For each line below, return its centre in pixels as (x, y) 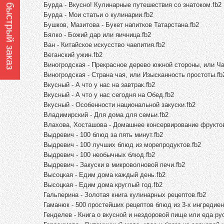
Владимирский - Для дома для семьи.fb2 (106, 114)
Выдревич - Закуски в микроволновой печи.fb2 (114, 164)
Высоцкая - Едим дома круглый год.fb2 (103, 184)
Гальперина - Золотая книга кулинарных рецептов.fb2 (125, 194)
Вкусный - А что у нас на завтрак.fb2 (99, 84)
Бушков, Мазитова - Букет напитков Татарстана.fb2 (121, 24)
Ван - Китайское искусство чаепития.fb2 (104, 44)
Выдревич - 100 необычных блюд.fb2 (99, 154)
